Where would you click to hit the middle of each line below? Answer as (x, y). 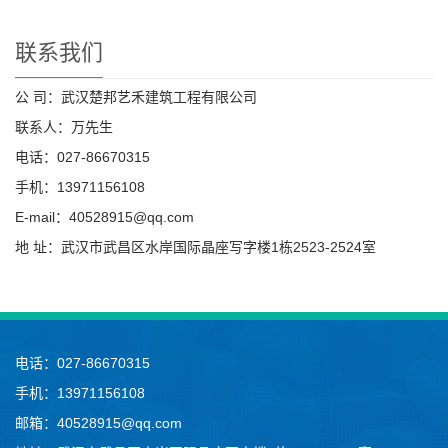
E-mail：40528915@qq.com (104, 216)
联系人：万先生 (64, 126)
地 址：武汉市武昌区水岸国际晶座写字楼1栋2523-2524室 (195, 246)
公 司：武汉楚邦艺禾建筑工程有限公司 (136, 96)
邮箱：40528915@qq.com (98, 422)
